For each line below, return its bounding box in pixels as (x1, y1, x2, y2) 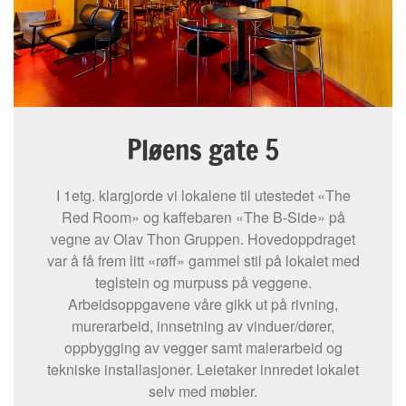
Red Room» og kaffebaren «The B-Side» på (61, 206, 345, 227)
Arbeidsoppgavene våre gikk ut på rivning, (68, 293, 338, 314)
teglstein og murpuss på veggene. (94, 271, 312, 293)
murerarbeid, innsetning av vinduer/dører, (72, 314, 334, 336)
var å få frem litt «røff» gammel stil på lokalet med (46, 249, 360, 271)
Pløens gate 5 (127, 130, 279, 169)
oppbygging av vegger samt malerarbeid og (63, 336, 343, 358)
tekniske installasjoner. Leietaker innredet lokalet (47, 358, 359, 380)
